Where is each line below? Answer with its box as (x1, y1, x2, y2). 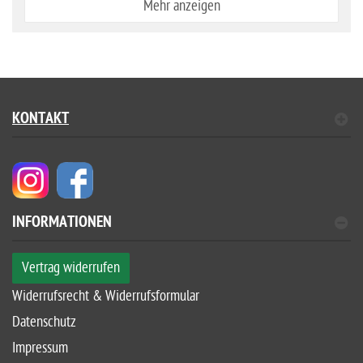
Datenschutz (12, 314, 76, 331)
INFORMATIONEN (12, 213, 112, 233)
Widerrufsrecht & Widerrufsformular (12, 288, 199, 305)
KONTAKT (12, 109, 69, 130)
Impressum (12, 340, 68, 357)
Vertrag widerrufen (22, 259, 120, 276)
